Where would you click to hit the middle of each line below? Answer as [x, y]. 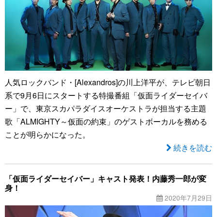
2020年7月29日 [187, 197]
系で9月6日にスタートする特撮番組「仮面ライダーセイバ [106, 95]
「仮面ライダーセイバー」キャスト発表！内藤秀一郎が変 [106, 178]
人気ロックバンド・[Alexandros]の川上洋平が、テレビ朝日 [108, 82]
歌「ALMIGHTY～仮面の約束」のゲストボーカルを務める [106, 121]
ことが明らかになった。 [47, 134]
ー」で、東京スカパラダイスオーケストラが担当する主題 [106, 108]
